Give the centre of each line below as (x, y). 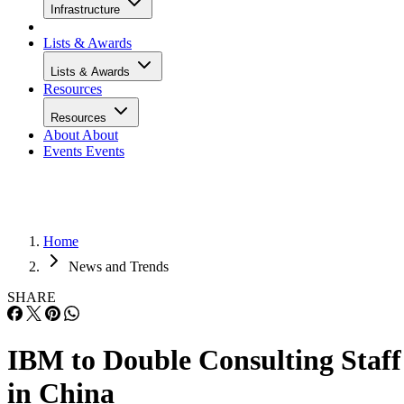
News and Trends (119, 266)
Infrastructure (87, 9)
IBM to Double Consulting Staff (204, 360)
